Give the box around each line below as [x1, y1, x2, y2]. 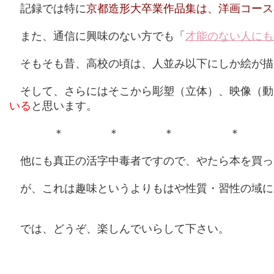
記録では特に [9, 2, 86, 15]
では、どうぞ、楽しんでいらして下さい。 [9, 222, 229, 235]
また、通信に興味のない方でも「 [9, 29, 185, 42]
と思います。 [31, 99, 97, 112]
